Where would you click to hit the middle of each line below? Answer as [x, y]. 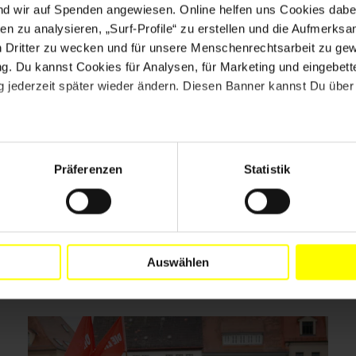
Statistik [267, 169]
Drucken [302, 166]
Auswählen [178, 262]
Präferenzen [88, 169]
